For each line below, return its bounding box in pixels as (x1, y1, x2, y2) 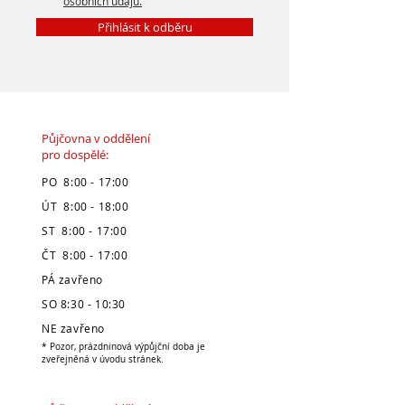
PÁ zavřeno (42, 272, 103, 287)
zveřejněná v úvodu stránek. (42, 353, 164, 365)
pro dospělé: (42, 146, 108, 163)
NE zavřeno (42, 321, 105, 335)
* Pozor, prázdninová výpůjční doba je (42, 341, 205, 353)
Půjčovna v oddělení (42, 130, 150, 146)
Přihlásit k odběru (97, 19, 193, 35)
